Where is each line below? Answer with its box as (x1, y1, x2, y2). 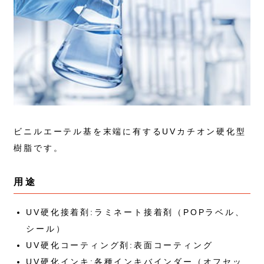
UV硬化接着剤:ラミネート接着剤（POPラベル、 (26, 207, 245, 217)
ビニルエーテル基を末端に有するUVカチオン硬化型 (14, 127, 246, 137)
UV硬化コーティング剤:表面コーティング (26, 240, 213, 250)
